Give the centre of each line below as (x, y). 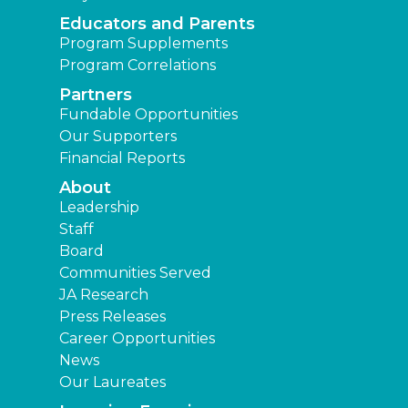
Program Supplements (143, 44)
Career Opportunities (137, 339)
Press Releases (112, 317)
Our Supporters (118, 137)
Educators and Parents (157, 24)
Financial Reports (122, 158)
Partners (96, 95)
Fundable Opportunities (148, 115)
